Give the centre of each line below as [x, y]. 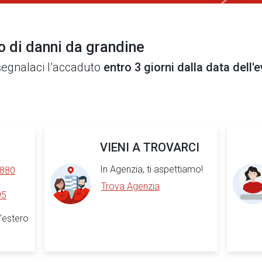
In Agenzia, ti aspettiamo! [151, 169]
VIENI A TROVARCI [150, 147]
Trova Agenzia [130, 186]
